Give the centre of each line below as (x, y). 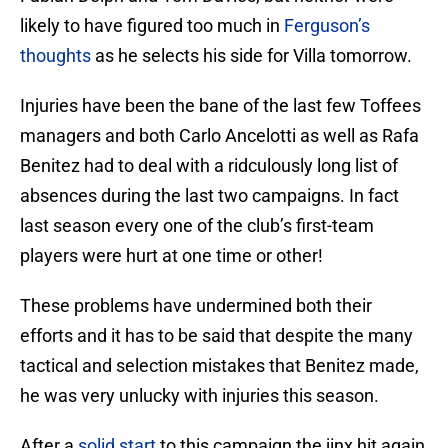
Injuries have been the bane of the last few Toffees (220, 106)
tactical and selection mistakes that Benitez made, (219, 366)
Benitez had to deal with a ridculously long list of (209, 166)
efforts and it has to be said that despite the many (216, 336)
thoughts (55, 56)
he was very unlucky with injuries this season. (199, 396)
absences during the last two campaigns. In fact (209, 196)
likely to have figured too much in (152, 26)
